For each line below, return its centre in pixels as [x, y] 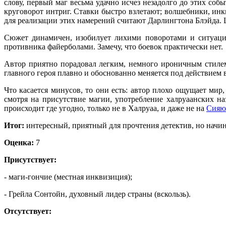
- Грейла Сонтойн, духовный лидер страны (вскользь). [97, 194]
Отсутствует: [28, 211]
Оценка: [19, 142]
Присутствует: [30, 159]
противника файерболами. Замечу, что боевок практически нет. [114, 46]
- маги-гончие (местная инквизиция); [68, 177]
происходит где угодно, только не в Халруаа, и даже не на [105, 108]
